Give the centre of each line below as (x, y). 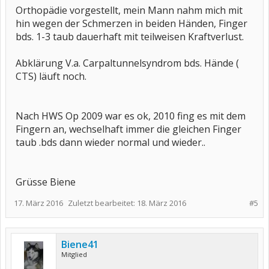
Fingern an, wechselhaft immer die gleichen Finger (128, 129)
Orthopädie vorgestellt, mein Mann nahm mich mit (129, 10)
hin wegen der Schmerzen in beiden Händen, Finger (131, 23)
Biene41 (80, 244)
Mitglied (74, 254)
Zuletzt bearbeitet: (102, 203)
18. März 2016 (162, 203)
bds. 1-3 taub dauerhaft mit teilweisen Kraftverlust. (130, 37)
